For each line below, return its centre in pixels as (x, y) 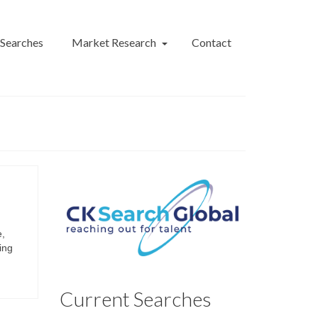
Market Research (114, 42)
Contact (212, 42)
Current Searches (135, 298)
